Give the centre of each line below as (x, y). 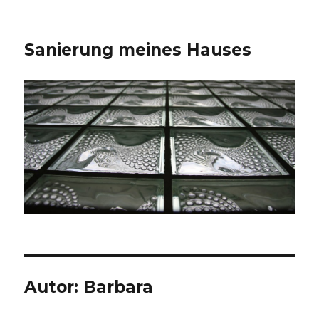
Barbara (119, 287)
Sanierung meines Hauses (138, 50)
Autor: (54, 287)
